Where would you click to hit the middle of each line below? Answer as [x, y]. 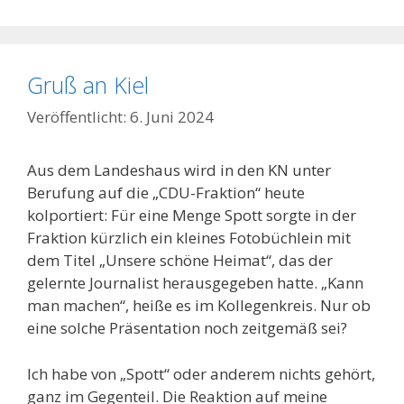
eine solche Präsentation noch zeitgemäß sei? [187, 328]
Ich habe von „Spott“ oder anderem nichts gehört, [201, 373]
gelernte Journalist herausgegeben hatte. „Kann [195, 283]
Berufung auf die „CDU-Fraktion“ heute [166, 193]
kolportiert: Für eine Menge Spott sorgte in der [192, 216]
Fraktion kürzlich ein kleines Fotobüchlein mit [189, 238]
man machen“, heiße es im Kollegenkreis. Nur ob [199, 306]
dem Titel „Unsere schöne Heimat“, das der [180, 261]
